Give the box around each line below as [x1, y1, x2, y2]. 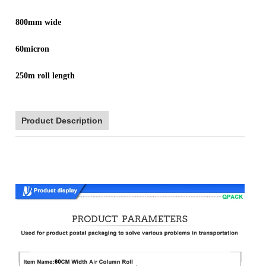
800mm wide [15, 18, 62, 27]
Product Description [21, 116, 103, 125]
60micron [15, 45, 50, 53]
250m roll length [15, 71, 80, 80]
